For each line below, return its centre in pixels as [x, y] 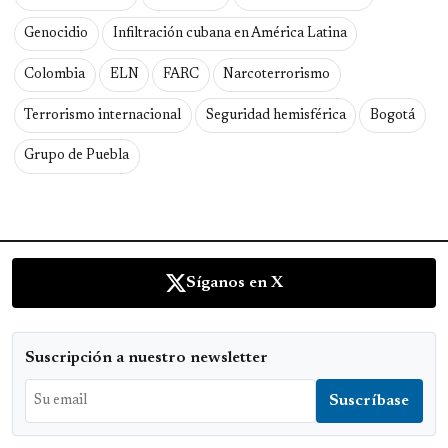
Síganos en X [234, 282]
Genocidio [56, 33]
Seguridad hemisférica [275, 115]
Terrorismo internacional [103, 115]
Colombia [55, 74]
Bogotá [392, 115]
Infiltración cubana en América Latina [229, 33]
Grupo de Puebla [77, 156]
